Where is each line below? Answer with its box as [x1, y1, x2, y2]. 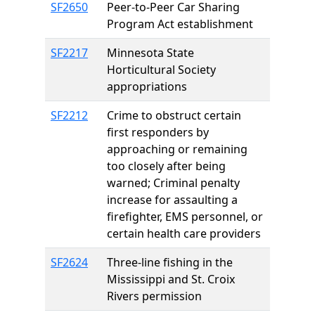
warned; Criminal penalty [107, 175, 240, 191]
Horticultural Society [107, 62, 216, 77]
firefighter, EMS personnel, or [107, 209, 263, 224]
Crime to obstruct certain [107, 108, 241, 123]
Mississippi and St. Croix [107, 271, 235, 287]
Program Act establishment [107, 16, 253, 32]
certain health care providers [107, 226, 261, 241]
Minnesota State [107, 45, 194, 60]
